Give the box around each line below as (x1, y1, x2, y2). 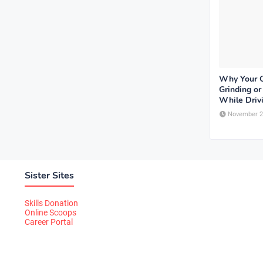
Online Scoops (25, 207, 76, 217)
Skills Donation (25, 198, 78, 208)
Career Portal (25, 217, 73, 227)
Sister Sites (25, 168, 74, 182)
